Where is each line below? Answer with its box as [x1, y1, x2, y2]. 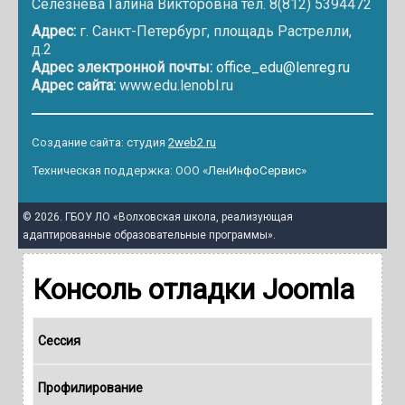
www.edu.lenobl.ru [116, 76, 233, 94]
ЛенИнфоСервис [208, 163, 301, 177]
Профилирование [38, 380, 143, 395]
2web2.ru [168, 135, 216, 149]
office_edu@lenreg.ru [216, 58, 350, 76]
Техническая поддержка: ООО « [32, 163, 208, 177]
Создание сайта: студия [32, 135, 168, 149]
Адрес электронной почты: [32, 58, 212, 76]
